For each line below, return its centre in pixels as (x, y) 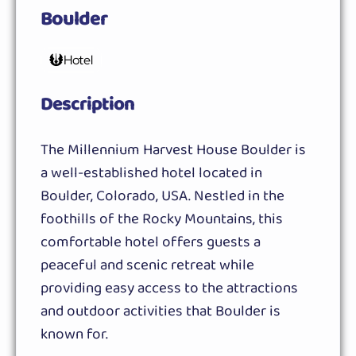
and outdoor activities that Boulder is (161, 311)
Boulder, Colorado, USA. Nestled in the (163, 196)
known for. (74, 334)
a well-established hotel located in (151, 173)
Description (87, 105)
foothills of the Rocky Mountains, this (162, 219)
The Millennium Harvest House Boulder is (173, 150)
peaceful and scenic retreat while (147, 265)
